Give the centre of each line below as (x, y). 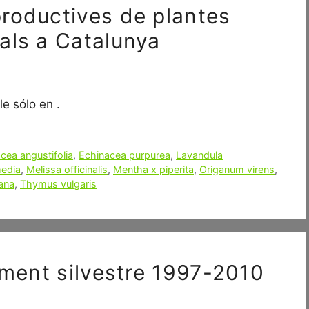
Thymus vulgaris (58, 183)
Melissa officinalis (67, 169)
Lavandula (200, 154)
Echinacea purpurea (125, 154)
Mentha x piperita (153, 169)
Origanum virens (237, 169)
